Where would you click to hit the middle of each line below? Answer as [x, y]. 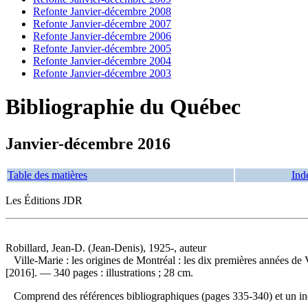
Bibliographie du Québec [123, 107]
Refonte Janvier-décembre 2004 [102, 61]
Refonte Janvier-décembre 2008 [102, 11]
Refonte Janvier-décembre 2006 [102, 36]
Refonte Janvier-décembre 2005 [102, 48]
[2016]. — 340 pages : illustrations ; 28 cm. [99, 272]
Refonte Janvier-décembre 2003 [102, 73]
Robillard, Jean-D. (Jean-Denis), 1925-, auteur [106, 247]
